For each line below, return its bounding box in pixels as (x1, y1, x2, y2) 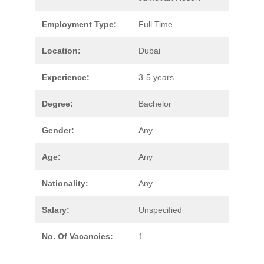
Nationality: (42, 179, 88, 189)
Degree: (42, 99, 73, 109)
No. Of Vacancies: (42, 232, 113, 242)
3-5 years (138, 72, 174, 82)
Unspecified (138, 205, 182, 215)
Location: (42, 46, 81, 56)
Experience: (42, 72, 90, 82)
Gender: (42, 126, 74, 136)
